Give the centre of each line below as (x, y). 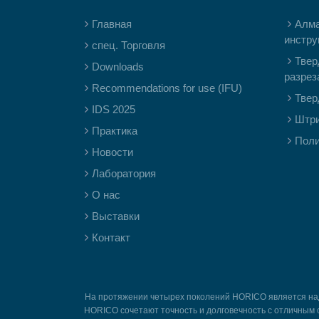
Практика (115, 131)
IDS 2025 (114, 109)
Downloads (118, 67)
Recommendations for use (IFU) (167, 88)
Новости (113, 152)
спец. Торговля (129, 45)
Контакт (111, 237)
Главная (112, 24)
